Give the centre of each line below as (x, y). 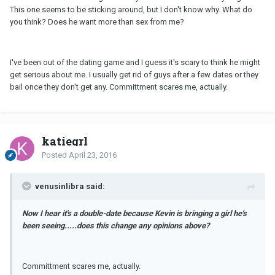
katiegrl (65, 141)
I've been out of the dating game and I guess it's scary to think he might (135, 63)
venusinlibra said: (70, 187)
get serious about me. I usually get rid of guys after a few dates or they (134, 75)
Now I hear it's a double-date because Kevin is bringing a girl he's (134, 214)
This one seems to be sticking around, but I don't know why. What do (131, 10)
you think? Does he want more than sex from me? (97, 22)
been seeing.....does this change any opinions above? (116, 226)
